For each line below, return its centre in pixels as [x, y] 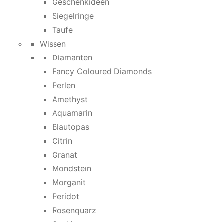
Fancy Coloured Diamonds [102, 71]
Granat [65, 155]
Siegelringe [73, 16]
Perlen [64, 85]
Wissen [53, 44]
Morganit [69, 182]
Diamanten [72, 57]
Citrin [62, 141]
